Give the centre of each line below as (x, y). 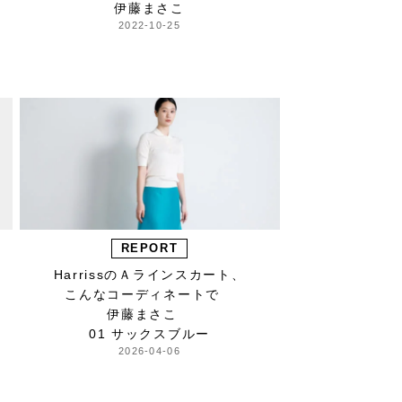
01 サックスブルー (149, 334)
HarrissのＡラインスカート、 (149, 275)
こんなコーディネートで (149, 295)
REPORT (149, 249)
